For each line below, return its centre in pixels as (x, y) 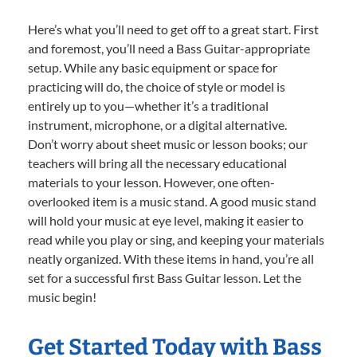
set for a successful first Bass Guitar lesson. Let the (165, 278)
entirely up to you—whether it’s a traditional (148, 106)
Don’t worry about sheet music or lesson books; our (168, 144)
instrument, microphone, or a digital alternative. (157, 125)
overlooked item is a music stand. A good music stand (172, 202)
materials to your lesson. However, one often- (151, 182)
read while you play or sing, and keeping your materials (176, 240)
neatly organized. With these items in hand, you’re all (171, 259)
